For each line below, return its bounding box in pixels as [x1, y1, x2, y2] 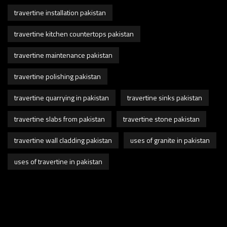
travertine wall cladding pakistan [14, 134, 112, 145]
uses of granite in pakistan [130, 134, 210, 145]
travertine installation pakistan [14, 7, 106, 18]
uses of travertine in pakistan [14, 156, 102, 167]
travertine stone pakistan [123, 113, 200, 124]
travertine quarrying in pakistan [14, 92, 109, 103]
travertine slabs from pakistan [14, 113, 105, 124]
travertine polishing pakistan [14, 70, 101, 82]
